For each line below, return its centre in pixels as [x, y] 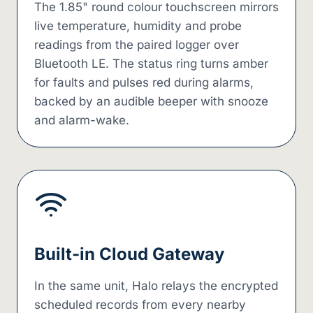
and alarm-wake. [82, 120]
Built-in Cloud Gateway [129, 254]
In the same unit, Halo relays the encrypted [156, 286]
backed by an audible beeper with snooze [151, 101]
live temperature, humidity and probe [138, 26]
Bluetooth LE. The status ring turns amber [151, 64]
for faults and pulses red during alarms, [144, 82]
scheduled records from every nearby [140, 305]
